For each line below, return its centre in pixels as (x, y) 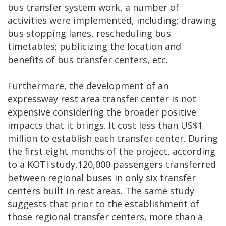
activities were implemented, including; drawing (112, 20)
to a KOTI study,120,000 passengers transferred (112, 165)
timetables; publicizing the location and (94, 47)
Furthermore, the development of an (88, 86)
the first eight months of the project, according (111, 152)
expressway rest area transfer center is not (102, 99)
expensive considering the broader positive (102, 112)
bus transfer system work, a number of (93, 7)
